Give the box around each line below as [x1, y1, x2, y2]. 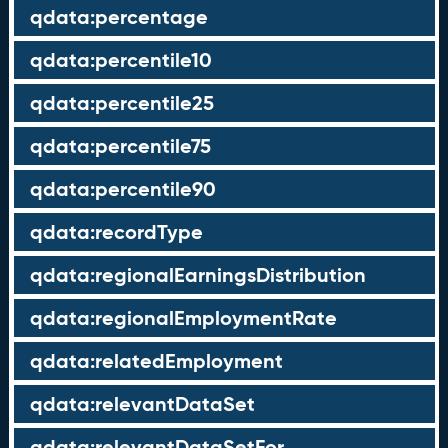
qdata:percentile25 [29, 90, 214, 116]
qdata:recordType [29, 219, 203, 245]
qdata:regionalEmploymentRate [29, 305, 337, 331]
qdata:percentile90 [29, 176, 216, 202]
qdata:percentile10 [29, 47, 212, 73]
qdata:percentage [29, 4, 208, 30]
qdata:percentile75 [29, 133, 211, 159]
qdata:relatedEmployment [29, 348, 283, 374]
